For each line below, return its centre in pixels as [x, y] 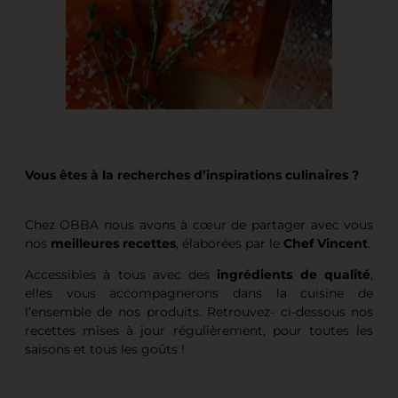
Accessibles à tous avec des [121, 275]
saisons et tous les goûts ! [104, 350]
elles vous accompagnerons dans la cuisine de [199, 294]
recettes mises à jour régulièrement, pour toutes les [199, 331]
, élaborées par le [229, 243]
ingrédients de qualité [294, 275]
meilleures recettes [113, 243]
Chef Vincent [325, 243]
